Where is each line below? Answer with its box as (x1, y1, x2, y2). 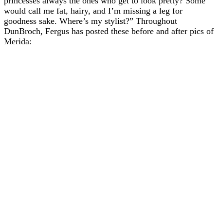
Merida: (4, 36, 32, 47)
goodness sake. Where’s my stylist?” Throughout (4, 16, 177, 26)
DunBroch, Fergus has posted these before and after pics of (4, 26, 214, 36)
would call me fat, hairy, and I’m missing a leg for (4, 6, 182, 16)
